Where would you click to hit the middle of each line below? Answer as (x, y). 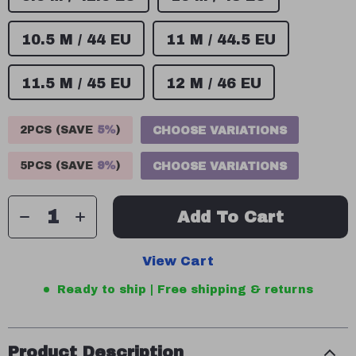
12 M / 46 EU (214, 83)
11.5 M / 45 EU (76, 83)
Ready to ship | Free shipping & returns (185, 290)
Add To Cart (230, 217)
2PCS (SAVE (58, 130)
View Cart (178, 261)
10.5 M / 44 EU (76, 40)
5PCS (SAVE (58, 166)
